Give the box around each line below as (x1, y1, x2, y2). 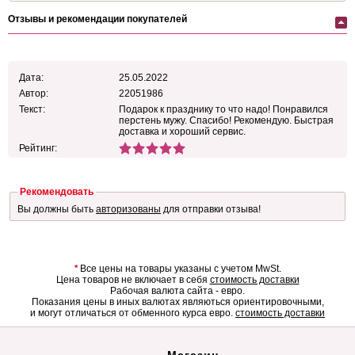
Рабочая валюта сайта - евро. (110, 285, 245, 297)
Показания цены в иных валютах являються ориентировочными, (31, 296, 324, 308)
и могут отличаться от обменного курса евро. (30, 307, 235, 319)
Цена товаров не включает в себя (55, 274, 210, 286)
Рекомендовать (20, 186, 94, 198)
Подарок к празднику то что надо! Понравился (119, 104, 328, 116)
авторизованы (96, 203, 161, 215)
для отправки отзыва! (161, 203, 261, 215)
